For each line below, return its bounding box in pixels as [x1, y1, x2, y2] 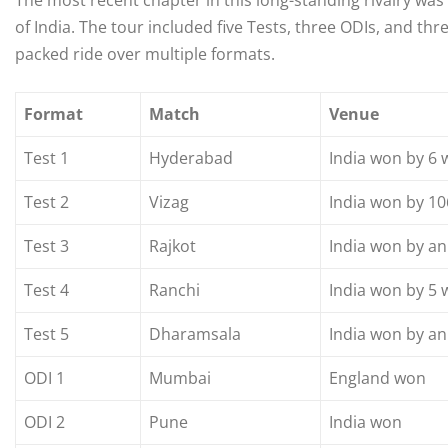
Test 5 [24, 323, 69, 346]
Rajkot [149, 235, 196, 258]
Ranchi [149, 279, 200, 302]
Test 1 [24, 147, 69, 170]
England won [329, 367, 426, 390]
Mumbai [149, 367, 211, 390]
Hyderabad [149, 147, 233, 170]
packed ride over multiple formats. [15, 43, 275, 66]
